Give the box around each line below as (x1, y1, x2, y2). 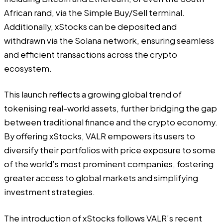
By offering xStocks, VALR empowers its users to (4, 131, 195, 142)
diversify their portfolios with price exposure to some (4, 145, 216, 156)
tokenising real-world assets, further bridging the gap (4, 103, 217, 114)
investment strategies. (4, 187, 95, 198)
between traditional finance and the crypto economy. (4, 117, 218, 128)
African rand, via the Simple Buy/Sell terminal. (4, 7, 185, 18)
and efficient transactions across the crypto (4, 49, 177, 60)
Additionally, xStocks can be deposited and (4, 21, 177, 32)
